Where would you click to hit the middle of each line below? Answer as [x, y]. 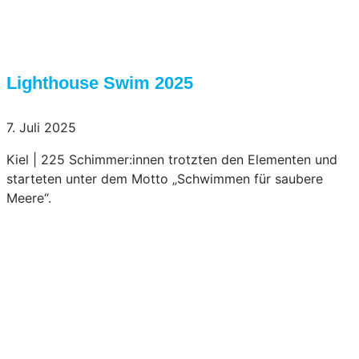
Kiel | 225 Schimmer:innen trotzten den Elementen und [172, 159]
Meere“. [29, 198]
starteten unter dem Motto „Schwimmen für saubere [165, 178]
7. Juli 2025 [41, 127]
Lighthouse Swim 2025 [100, 83]
